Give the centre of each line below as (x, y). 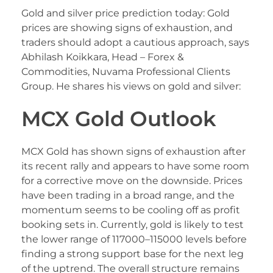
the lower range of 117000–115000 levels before (134, 239)
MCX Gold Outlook (119, 118)
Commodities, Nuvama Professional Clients (126, 71)
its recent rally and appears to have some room (135, 166)
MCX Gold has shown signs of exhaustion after (133, 151)
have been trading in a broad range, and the (128, 195)
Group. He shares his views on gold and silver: (131, 86)
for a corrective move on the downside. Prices (132, 180)
